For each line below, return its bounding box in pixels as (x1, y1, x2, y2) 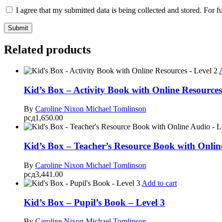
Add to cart (142, 178, 177, 187)
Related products (4, 43, 91, 56)
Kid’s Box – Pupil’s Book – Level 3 (24, 197, 165, 208)
